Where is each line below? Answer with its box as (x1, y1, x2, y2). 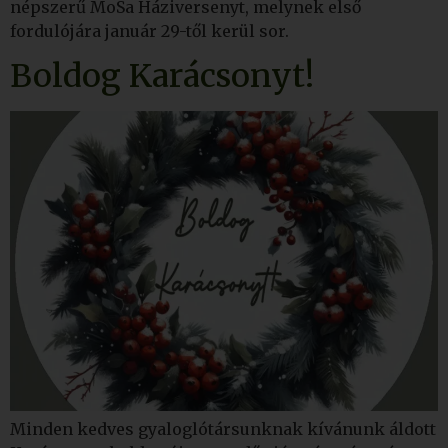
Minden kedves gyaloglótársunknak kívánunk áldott (10, 419, 436, 440)
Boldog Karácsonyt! (10, 56, 314, 97)
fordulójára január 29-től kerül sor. (10, 21, 289, 42)
